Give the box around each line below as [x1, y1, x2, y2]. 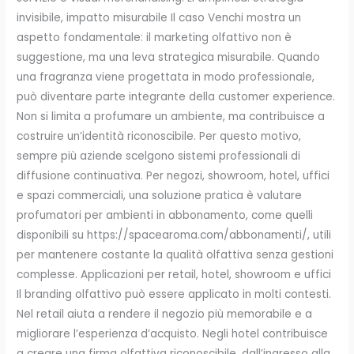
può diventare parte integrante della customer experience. [17, 89, 336, 105]
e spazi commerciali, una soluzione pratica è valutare [17, 188, 303, 204]
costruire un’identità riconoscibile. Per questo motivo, [17, 129, 302, 145]
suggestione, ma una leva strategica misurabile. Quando [17, 50, 321, 66]
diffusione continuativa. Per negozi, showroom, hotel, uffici [17, 168, 330, 184]
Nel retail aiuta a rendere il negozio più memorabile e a [17, 307, 313, 322]
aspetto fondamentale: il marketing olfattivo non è [17, 30, 292, 46]
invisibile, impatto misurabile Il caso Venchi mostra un [17, 10, 302, 26]
